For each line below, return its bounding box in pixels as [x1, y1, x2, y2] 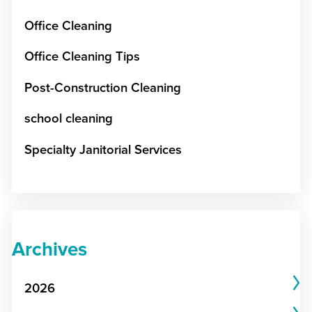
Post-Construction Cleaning [24, 79, 181, 95]
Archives [11, 237, 87, 261]
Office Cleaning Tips [24, 49, 140, 65]
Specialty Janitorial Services [24, 141, 182, 157]
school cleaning [24, 111, 113, 127]
